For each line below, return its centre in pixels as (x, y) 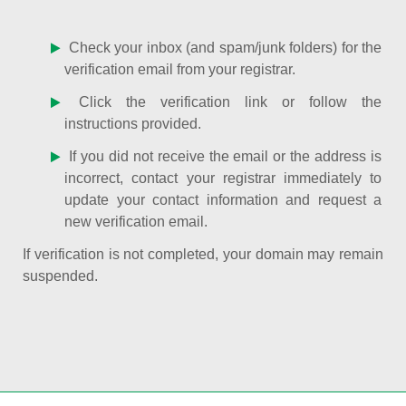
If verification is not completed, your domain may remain (203, 254)
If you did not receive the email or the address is (223, 156)
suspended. (60, 276)
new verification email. (136, 222)
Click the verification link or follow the (223, 102)
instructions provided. (133, 124)
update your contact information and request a (223, 200)
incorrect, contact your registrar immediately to (223, 178)
